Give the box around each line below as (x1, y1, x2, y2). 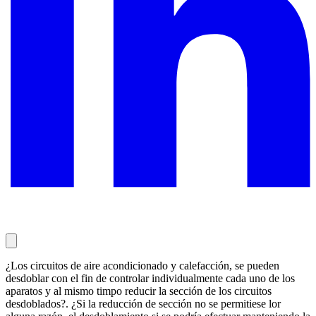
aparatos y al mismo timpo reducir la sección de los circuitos (6, 284, 272, 297)
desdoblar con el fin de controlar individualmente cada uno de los (6, 272, 295, 284)
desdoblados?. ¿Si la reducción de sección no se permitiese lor (6, 297, 281, 310)
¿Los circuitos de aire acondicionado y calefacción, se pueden (6, 259, 279, 272)
